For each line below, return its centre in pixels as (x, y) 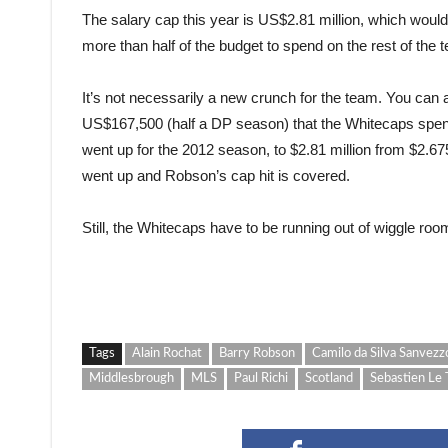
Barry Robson (257, 353)
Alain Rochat (167, 353)
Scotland (329, 378)
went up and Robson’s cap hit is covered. (216, 175)
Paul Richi (261, 378)
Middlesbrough (131, 378)
